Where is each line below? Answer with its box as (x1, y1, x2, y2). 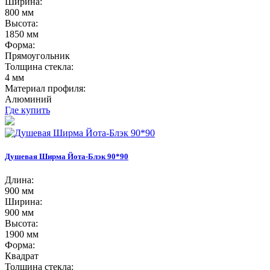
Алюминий (5, 93, 52, 104)
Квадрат (5, 251, 39, 262)
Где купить (5, 104, 50, 115)
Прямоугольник (5, 50, 70, 61)
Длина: (5, 175, 34, 186)
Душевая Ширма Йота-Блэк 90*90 (5, 152, 128, 162)
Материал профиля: (5, 83, 86, 93)
